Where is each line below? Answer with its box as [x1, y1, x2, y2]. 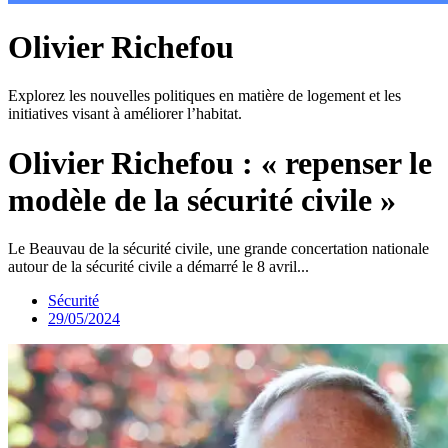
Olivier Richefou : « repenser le [8, 144, 432, 181]
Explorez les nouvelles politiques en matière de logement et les [8, 87, 401, 105]
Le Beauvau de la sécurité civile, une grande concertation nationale [8, 240, 429, 258]
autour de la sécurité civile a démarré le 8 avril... [8, 258, 309, 276]
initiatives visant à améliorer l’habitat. [8, 105, 242, 123]
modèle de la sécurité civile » [8, 181, 396, 218]
